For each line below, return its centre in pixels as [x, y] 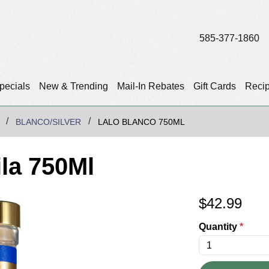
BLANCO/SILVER [48, 122]
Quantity [219, 227]
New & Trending [73, 86]
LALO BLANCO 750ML [141, 122]
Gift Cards [214, 86]
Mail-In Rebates [150, 86]
